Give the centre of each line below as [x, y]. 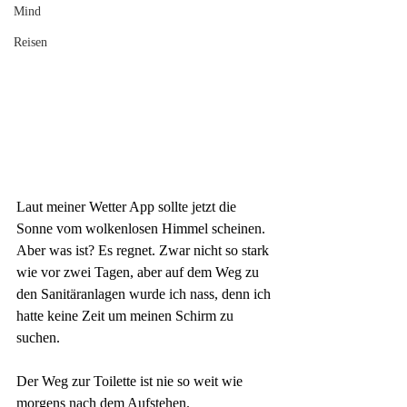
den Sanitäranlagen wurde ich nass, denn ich [145, 294]
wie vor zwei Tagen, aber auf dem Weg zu [139, 272]
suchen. [40, 338]
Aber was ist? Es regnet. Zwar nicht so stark [144, 250]
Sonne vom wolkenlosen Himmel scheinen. [143, 228]
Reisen [30, 42]
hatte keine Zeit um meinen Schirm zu [127, 316]
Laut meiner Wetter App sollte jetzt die [128, 207]
